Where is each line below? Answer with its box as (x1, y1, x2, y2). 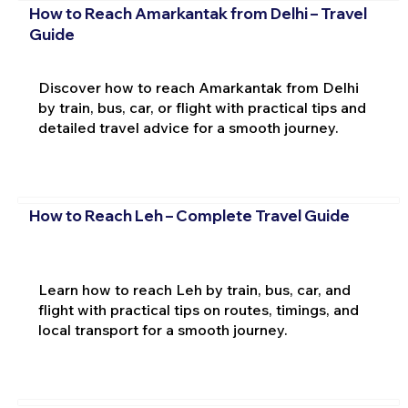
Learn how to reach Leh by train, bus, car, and (37, 280, 351, 299)
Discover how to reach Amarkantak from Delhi (37, 77, 359, 97)
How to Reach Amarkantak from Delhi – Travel (28, 3, 367, 23)
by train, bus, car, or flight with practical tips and (37, 97, 366, 117)
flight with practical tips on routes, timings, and (37, 300, 359, 319)
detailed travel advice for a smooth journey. (37, 117, 339, 137)
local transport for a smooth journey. (37, 320, 288, 339)
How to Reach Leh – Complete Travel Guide (28, 206, 350, 226)
